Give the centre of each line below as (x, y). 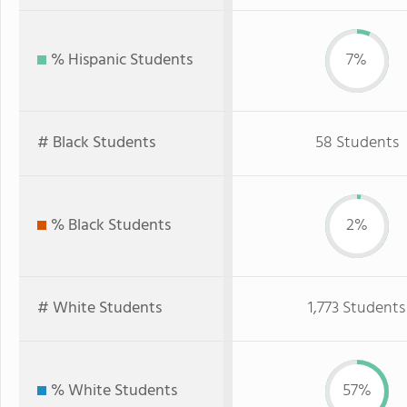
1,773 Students (357, 308)
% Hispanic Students (122, 60)
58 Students (357, 143)
